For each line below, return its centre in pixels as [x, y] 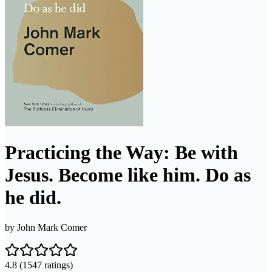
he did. [33, 198]
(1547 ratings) [45, 265]
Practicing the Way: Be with [121, 153]
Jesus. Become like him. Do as [128, 175]
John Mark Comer [52, 227]
